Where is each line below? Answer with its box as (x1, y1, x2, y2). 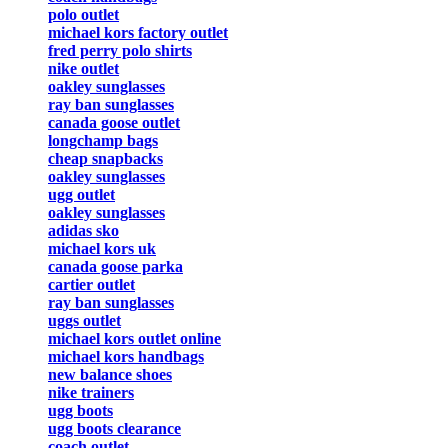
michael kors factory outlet (48, 24, 228, 42)
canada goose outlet (48, 114, 180, 132)
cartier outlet (48, 276, 135, 294)
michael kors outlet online (48, 330, 221, 348)
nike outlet (48, 60, 119, 78)
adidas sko (48, 222, 119, 240)
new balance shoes (48, 366, 172, 384)
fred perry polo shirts (48, 42, 192, 60)
